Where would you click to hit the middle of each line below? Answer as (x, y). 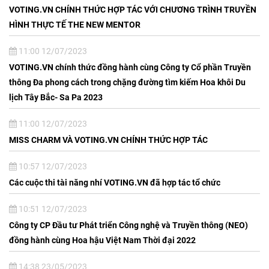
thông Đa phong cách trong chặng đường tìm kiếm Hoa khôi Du (127, 82)
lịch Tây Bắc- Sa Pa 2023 (56, 97)
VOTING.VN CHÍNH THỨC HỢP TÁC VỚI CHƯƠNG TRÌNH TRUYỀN (133, 9)
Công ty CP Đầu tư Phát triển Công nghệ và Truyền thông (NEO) (128, 225)
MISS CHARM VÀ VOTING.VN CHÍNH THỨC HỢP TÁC (108, 140)
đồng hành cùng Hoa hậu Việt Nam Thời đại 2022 (102, 240)
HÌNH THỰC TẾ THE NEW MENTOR (75, 24)
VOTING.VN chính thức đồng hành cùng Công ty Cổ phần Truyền (130, 67)
